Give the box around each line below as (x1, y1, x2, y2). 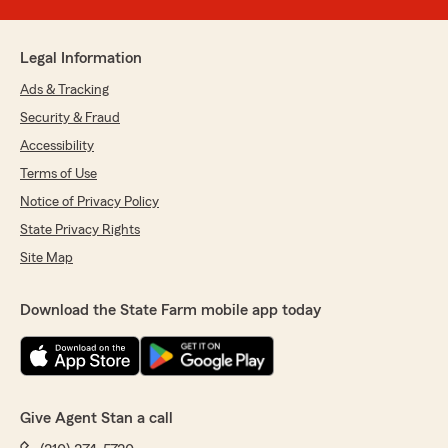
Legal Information (20, 50, 142, 67)
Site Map (20, 251, 73, 266)
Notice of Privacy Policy (20, 195, 159, 210)
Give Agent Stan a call (20, 410, 173, 427)
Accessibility (20, 139, 94, 154)
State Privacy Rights (20, 223, 140, 238)
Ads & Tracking (20, 83, 109, 98)
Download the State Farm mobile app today (20, 302, 321, 319)
